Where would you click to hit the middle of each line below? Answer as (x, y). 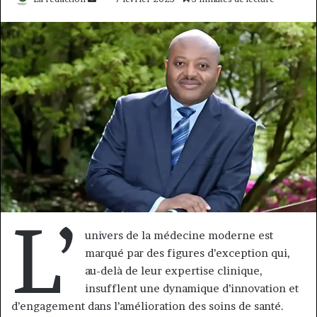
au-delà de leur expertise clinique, (173, 271)
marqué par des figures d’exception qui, (187, 253)
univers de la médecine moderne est (179, 236)
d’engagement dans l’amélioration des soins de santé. (148, 306)
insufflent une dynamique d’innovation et (191, 289)
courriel (112, 33)
